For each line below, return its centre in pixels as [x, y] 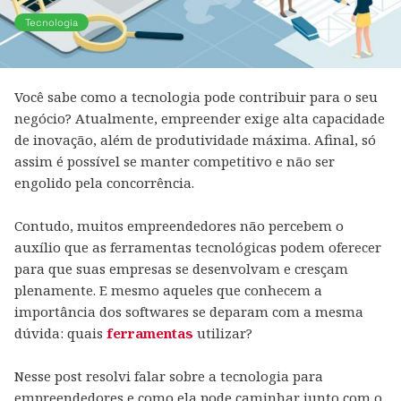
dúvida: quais [60, 333]
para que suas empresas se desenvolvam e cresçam [181, 269]
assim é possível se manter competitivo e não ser [175, 161]
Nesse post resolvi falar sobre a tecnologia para [169, 376]
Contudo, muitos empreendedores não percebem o [179, 226]
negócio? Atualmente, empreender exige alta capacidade [200, 118]
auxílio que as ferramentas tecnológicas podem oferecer [198, 247]
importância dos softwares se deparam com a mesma [189, 311]
